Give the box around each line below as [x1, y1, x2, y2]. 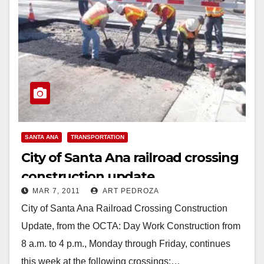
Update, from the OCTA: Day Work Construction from [21, 220, 240, 231]
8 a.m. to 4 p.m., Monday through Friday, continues [21, 238, 230, 249]
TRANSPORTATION [71, 133, 124, 140]
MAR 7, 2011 [32, 186, 80, 195]
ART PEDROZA [101, 186, 159, 195]
